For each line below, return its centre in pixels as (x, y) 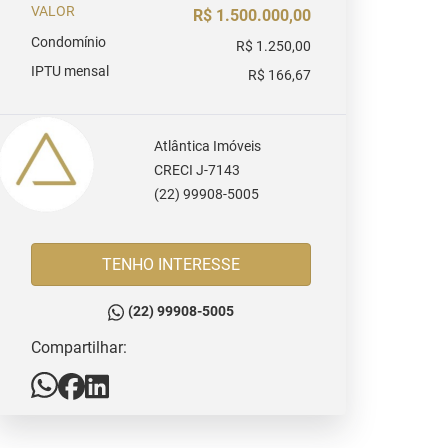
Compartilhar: (79, 347)
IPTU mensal (70, 71)
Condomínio (68, 42)
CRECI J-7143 (197, 170)
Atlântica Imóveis (208, 146)
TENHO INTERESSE (171, 264)
